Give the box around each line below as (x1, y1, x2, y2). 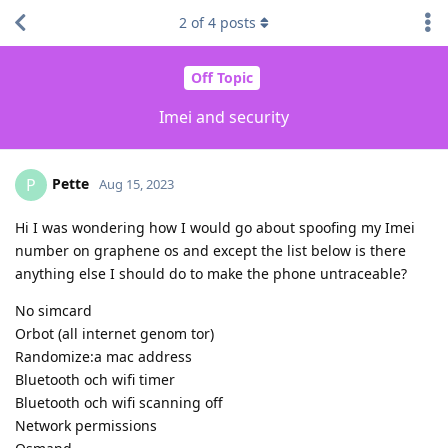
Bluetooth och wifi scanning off (15, 392, 223, 412)
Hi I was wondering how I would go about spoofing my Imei (15, 217, 415, 237)
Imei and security (159, 105, 289, 128)
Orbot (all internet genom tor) (15, 323, 214, 343)
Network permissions (15, 415, 157, 435)
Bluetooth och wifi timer (15, 369, 175, 389)
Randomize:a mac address (15, 346, 192, 366)
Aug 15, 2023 (99, 174, 174, 193)
